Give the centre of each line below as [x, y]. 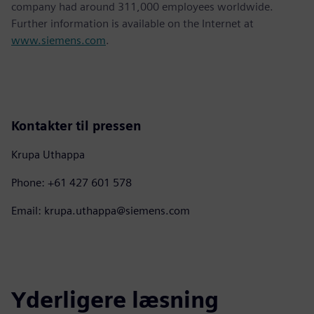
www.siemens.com [59, 40]
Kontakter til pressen [76, 125]
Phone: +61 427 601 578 [71, 182]
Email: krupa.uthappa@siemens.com [101, 210]
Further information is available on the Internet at [132, 23]
